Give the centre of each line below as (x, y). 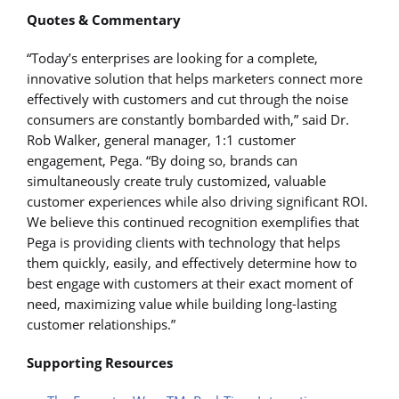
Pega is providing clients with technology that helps (183, 242)
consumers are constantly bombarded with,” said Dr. (188, 119)
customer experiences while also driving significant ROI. (197, 201)
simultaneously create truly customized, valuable (176, 180)
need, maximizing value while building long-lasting (182, 303)
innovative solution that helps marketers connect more (195, 78)
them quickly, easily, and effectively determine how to (192, 262)
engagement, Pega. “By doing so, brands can (162, 160)
